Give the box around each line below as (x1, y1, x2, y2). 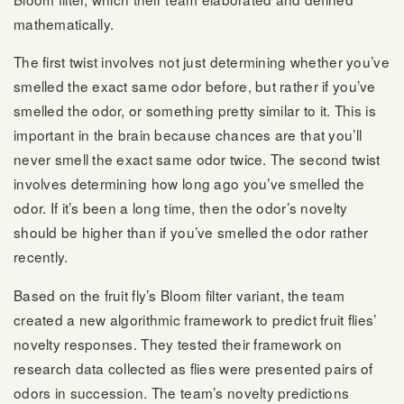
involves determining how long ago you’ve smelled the (14, 173, 365, 194)
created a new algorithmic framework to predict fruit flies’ (14, 308, 377, 329)
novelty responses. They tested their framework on (14, 333, 343, 353)
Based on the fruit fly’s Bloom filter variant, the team (14, 284, 345, 305)
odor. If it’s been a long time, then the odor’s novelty (14, 197, 348, 218)
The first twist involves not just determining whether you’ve (14, 51, 390, 72)
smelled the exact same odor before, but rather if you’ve (14, 76, 376, 96)
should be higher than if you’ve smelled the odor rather (14, 222, 369, 243)
